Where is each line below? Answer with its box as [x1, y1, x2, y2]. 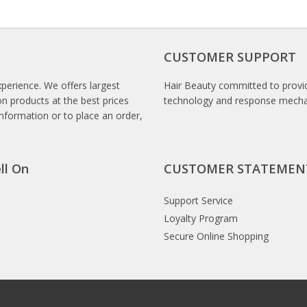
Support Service [164, 194, 233, 207]
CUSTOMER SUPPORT [164, 49, 296, 65]
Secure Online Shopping [164, 230, 269, 243]
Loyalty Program [164, 212, 238, 225]
